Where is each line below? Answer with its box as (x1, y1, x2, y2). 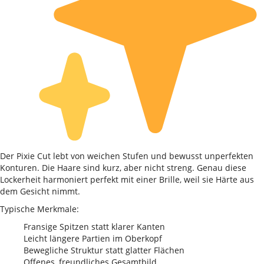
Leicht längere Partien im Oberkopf (24, 233, 162, 244)
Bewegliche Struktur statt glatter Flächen (24, 245, 184, 256)
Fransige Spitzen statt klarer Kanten (24, 221, 165, 232)
